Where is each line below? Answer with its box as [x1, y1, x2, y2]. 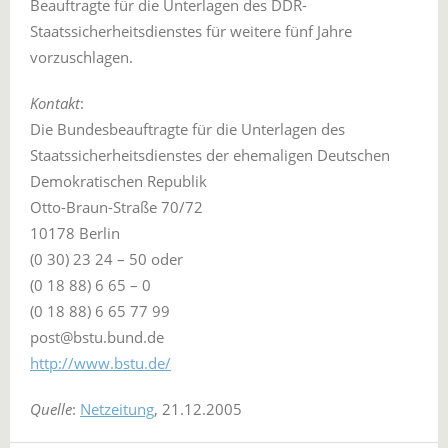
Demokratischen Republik [30, 171, 207, 191]
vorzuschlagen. [30, 47, 137, 67]
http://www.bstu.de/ [30, 353, 171, 373]
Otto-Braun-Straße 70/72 [30, 197, 203, 217]
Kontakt [30, 93, 80, 113]
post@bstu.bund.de [30, 327, 164, 347]
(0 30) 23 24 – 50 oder [30, 249, 183, 269]
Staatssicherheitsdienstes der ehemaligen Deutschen [30, 145, 390, 165]
